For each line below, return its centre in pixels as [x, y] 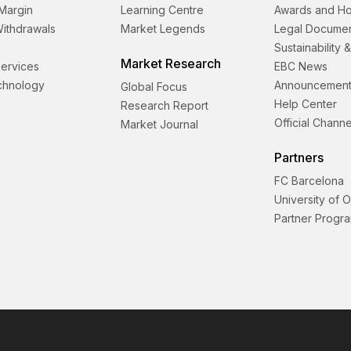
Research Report [165, 106]
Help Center [305, 104]
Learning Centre [163, 10]
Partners [299, 158]
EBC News [300, 67]
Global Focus [154, 87]
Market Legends [163, 29]
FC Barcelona [309, 181]
